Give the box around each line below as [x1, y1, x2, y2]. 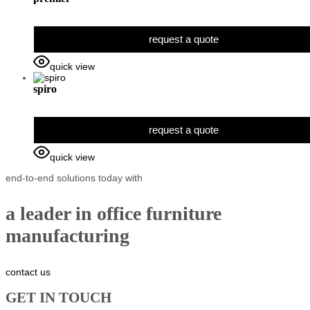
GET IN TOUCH [6, 289, 111, 307]
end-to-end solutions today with [6, 172, 143, 183]
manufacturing [6, 224, 129, 246]
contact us [6, 266, 51, 277]
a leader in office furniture [6, 202, 221, 224]
